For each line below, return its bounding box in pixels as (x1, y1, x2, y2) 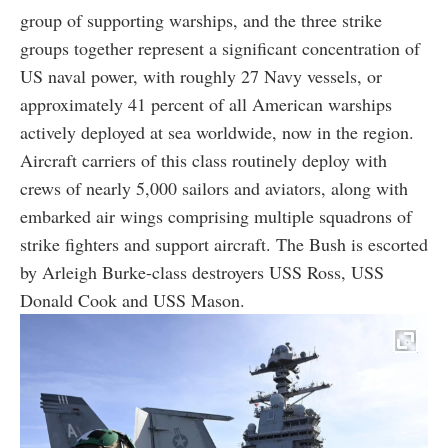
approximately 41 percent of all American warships (20, 91, 392, 116)
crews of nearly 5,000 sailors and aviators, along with (20, 175, 408, 200)
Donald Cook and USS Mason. (20, 287, 245, 312)
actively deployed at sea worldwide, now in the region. (20, 119, 414, 144)
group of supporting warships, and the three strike (20, 7, 382, 32)
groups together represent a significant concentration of (20, 35, 420, 60)
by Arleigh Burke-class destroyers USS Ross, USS (20, 259, 384, 284)
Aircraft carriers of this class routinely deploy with (20, 147, 387, 172)
